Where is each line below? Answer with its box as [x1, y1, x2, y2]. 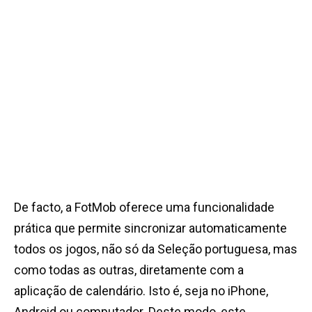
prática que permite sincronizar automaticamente [14, 221, 287, 236]
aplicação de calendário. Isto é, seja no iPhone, [14, 283, 268, 299]
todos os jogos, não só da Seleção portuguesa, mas [14, 242, 297, 257]
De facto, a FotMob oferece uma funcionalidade [14, 200, 274, 215]
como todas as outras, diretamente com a [14, 263, 244, 278]
